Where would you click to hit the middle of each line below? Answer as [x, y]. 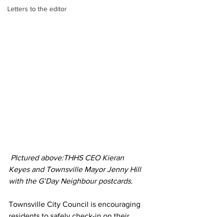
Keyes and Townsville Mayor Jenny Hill [76, 169]
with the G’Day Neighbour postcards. [72, 181]
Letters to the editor [37, 9]
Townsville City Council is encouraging [76, 204]
